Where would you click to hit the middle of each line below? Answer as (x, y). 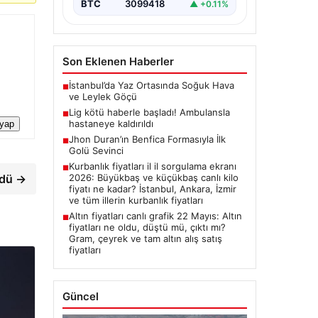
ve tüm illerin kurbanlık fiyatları (136, 201)
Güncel (80, 297)
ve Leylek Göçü (103, 97)
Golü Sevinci (96, 151)
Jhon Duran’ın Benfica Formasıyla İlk (147, 139)
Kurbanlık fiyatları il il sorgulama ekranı (152, 166)
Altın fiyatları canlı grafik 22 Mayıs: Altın (155, 216)
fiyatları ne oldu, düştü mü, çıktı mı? (147, 227)
